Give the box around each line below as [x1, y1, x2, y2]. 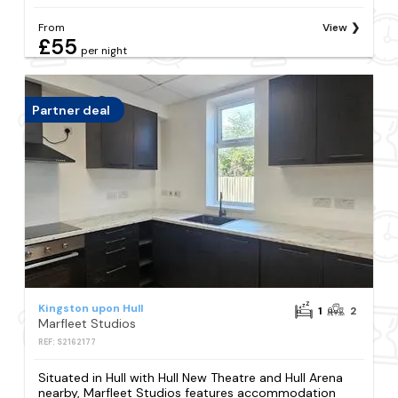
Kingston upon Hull [38, 301, 144, 316]
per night [81, 44, 128, 59]
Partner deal [32, 101, 111, 118]
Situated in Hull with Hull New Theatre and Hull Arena [38, 370, 344, 386]
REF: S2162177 [38, 337, 97, 348]
